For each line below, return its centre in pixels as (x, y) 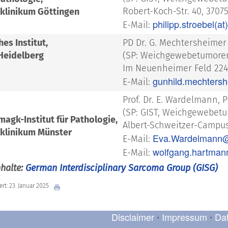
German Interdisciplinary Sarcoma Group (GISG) (122, 168)
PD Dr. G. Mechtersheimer (175, 43)
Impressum (184, 217)
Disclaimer (133, 217)
